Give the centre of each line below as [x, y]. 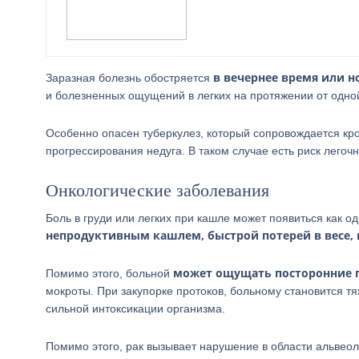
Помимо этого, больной [109, 273]
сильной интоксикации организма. [135, 309]
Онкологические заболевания [157, 190]
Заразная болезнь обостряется [129, 78]
